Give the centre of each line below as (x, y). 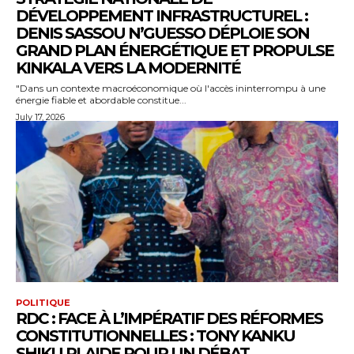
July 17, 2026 (40, 117)
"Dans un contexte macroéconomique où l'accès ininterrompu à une (171, 88)
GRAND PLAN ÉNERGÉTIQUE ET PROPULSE (175, 50)
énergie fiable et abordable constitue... (101, 100)
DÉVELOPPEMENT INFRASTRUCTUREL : (162, 15)
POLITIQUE (43, 302)
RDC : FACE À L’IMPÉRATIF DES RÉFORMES (169, 318)
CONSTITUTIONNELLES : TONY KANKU (155, 335)
